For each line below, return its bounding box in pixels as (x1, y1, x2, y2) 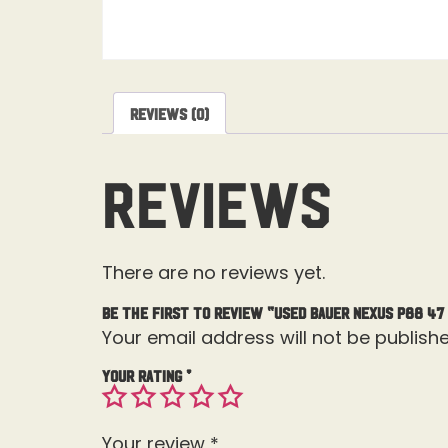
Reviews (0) (130, 105, 209, 122)
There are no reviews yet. (102, 260, 325, 286)
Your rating (102, 366, 186, 383)
